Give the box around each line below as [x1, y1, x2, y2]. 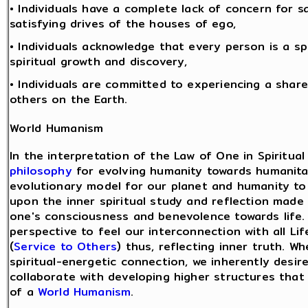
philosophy [10, 162, 72, 180]
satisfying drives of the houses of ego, [10, 14, 236, 32]
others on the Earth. [10, 90, 128, 108]
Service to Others [14, 238, 118, 256]
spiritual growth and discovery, [10, 52, 188, 70]
